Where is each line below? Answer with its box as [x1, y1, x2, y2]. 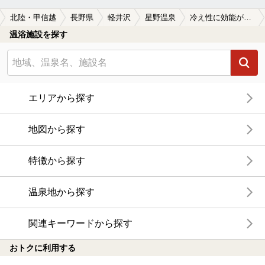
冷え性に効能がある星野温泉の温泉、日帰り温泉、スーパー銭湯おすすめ [244, 14, 251, 22]
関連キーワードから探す [28, 218, 132, 229]
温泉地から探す [28, 187, 95, 198]
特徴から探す [28, 156, 85, 166]
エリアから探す [28, 93, 95, 104]
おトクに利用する [9, 243, 76, 253]
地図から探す [28, 124, 85, 135]
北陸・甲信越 [10, 14, 56, 22]
